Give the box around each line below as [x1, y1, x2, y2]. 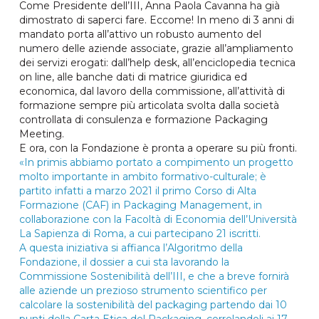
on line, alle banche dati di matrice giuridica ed [19, 70, 247, 84]
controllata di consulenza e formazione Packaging [19, 113, 268, 127]
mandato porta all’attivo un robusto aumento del [19, 28, 261, 41]
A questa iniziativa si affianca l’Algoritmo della [19, 241, 243, 255]
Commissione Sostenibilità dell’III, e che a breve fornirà [19, 270, 289, 283]
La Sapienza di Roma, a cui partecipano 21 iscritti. [19, 227, 261, 241]
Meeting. [19, 127, 64, 141]
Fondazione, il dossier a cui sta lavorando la [19, 256, 229, 269]
